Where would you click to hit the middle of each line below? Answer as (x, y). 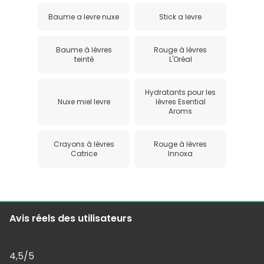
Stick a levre (180, 16)
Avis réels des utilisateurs (71, 218)
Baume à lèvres (84, 49)
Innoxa (180, 153)
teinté (84, 59)
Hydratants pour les (180, 92)
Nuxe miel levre (84, 101)
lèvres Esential (180, 101)
